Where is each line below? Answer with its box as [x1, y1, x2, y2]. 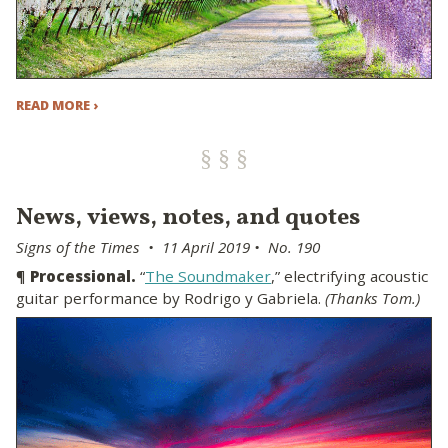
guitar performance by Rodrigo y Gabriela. [16, 288, 325, 309]
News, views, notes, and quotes [16, 200, 360, 235]
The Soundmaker [145, 266, 271, 287]
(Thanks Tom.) [325, 288, 420, 309]
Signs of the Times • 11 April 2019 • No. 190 [16, 236, 320, 257]
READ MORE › [16, 95, 98, 114]
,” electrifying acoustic [271, 266, 428, 287]
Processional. [30, 266, 136, 287]
